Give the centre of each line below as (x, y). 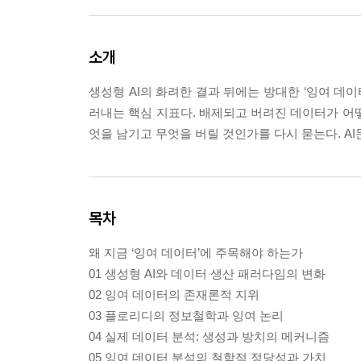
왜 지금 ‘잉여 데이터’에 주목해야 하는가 (196, 252)
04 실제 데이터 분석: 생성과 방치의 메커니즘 (209, 336)
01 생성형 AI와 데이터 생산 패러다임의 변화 (207, 273)
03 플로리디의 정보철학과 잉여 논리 (186, 315)
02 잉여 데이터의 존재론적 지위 (174, 294)
